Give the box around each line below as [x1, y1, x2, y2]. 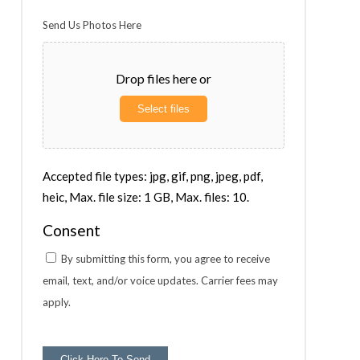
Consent [43, 220, 101, 239]
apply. [43, 295, 72, 309]
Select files [137, 102, 190, 115]
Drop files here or [116, 70, 211, 86]
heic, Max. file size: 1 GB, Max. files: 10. [43, 189, 250, 204]
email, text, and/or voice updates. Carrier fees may [43, 273, 279, 287]
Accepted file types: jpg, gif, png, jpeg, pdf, [43, 168, 264, 183]
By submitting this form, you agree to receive [61, 252, 271, 265]
